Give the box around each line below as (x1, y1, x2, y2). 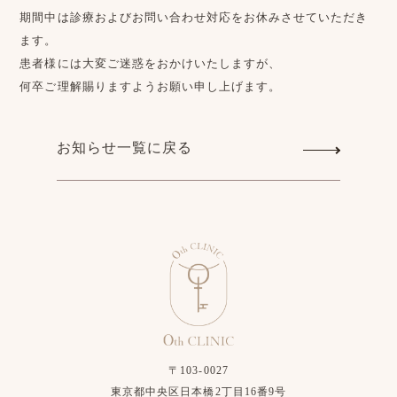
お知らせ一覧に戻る (57, 140, 193, 155)
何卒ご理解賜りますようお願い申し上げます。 (19, 80, 282, 93)
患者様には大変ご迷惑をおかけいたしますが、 (19, 57, 282, 70)
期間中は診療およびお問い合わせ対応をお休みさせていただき (19, 11, 369, 24)
